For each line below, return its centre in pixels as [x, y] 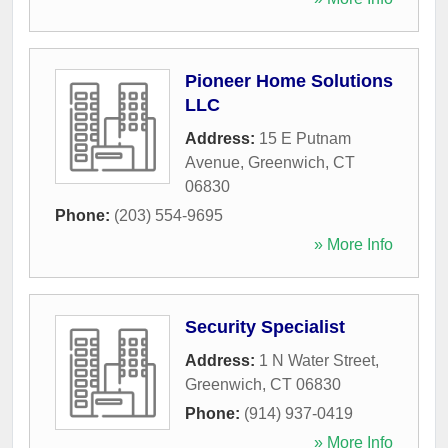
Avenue [212, 162]
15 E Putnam [305, 138]
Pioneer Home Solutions [289, 81]
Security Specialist [265, 327]
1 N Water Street [317, 360]
